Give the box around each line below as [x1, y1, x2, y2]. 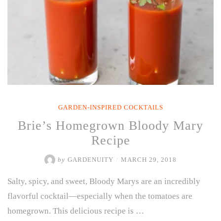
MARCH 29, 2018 [121, 156, 177, 163]
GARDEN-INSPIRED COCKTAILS [58, 104, 163, 111]
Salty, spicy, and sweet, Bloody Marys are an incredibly [7, 176, 200, 186]
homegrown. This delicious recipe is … [7, 206, 144, 216]
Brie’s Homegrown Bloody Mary [18, 118, 203, 133]
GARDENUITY [68, 156, 113, 163]
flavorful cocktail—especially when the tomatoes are [7, 191, 192, 201]
